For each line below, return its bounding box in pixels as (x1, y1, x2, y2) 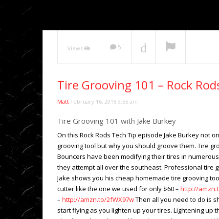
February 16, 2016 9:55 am (70, 98, 138, 106)
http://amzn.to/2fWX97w (62, 195, 134, 204)
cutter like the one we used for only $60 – (57, 184, 180, 194)
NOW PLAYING (115, 27, 153, 35)
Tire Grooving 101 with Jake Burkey (57, 116, 176, 126)
